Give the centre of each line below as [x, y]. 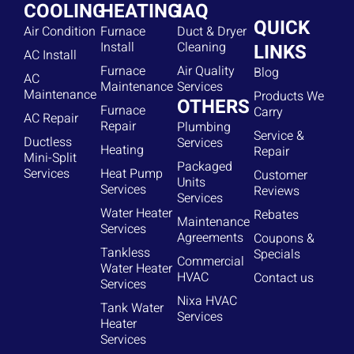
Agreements [210, 238]
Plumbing [204, 128]
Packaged [205, 167]
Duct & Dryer [212, 32]
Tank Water [132, 309]
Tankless [125, 253]
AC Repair [51, 119]
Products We [289, 97]
